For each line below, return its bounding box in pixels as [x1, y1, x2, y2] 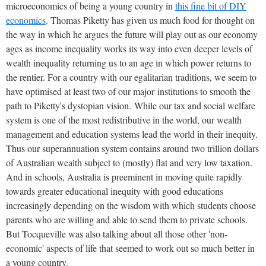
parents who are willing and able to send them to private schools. [6, 213, 248, 226]
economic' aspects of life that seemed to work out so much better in [6, 241, 255, 254]
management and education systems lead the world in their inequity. [6, 127, 258, 140]
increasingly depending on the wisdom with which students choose [6, 198, 256, 211]
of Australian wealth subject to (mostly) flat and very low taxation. [6, 156, 252, 169]
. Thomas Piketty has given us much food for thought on [46, 13, 255, 26]
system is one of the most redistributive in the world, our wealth [6, 113, 242, 126]
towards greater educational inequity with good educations [6, 184, 223, 197]
